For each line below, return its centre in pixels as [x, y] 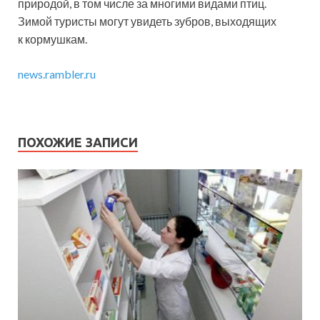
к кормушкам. [52, 39]
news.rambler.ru [57, 74]
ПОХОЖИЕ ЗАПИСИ [78, 142]
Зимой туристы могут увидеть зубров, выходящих [147, 21]
